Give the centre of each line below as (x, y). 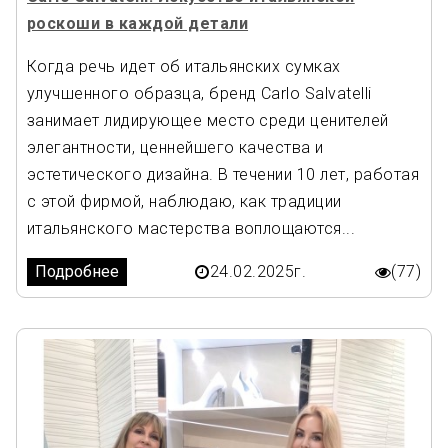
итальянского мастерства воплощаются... (191, 228)
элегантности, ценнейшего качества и (175, 147)
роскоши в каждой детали (138, 23)
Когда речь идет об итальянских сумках (184, 66)
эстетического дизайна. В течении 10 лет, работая (223, 174)
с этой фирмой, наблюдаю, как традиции (184, 201)
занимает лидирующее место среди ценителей (208, 120)
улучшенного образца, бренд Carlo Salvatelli (199, 93)
